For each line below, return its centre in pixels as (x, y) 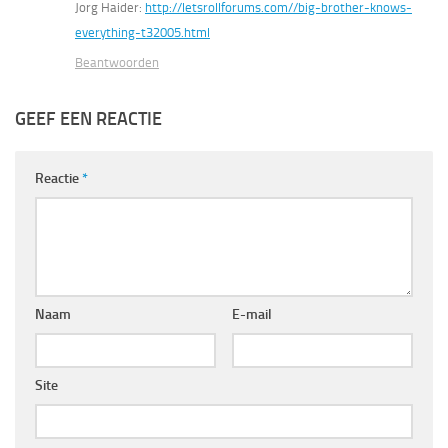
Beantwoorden (117, 63)
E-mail (251, 315)
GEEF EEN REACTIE (88, 119)
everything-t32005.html (142, 33)
